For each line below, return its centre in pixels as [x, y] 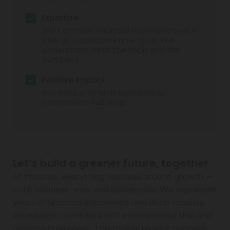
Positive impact [73, 80]
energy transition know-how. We [108, 40]
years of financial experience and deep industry [109, 202]
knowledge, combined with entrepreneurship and [112, 215]
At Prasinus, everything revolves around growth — [113, 177]
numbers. [61, 60]
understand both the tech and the [111, 50]
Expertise [60, 17]
